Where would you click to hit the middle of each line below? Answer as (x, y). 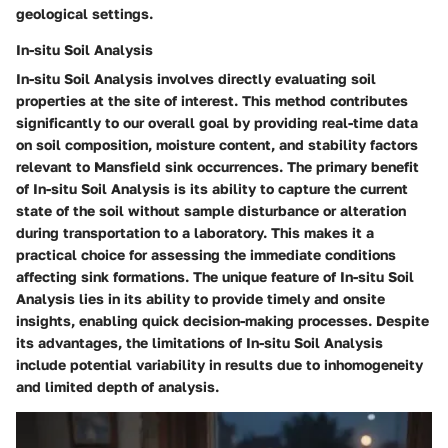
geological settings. (84, 14)
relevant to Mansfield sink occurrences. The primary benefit (217, 167)
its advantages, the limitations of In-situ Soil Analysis (199, 343)
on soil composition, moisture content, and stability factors (217, 145)
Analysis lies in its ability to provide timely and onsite (200, 299)
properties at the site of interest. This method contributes (212, 101)
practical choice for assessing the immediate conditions (206, 255)
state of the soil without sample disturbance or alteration (211, 211)
